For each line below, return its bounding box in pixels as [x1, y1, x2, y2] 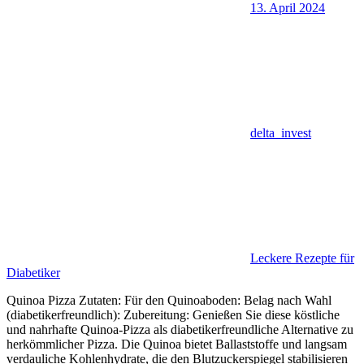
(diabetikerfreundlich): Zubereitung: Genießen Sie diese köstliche [6, 307, 340, 322]
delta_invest [250, 125, 311, 140]
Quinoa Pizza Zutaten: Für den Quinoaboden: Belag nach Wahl [6, 292, 331, 307]
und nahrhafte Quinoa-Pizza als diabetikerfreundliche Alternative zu [6, 322, 353, 336]
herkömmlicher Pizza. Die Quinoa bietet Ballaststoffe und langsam [6, 336, 347, 351]
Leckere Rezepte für [250, 250, 354, 265]
